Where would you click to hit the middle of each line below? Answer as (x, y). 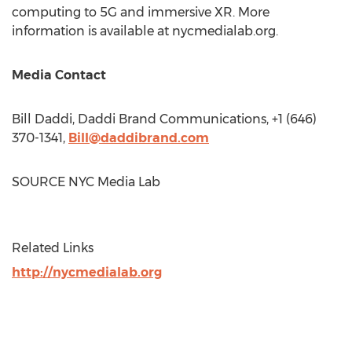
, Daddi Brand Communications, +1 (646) (194, 119)
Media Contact (59, 75)
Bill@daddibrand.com (139, 138)
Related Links (53, 248)
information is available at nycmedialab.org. (145, 31)
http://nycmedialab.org (87, 272)
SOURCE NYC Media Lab (86, 182)
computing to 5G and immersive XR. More (141, 12)
